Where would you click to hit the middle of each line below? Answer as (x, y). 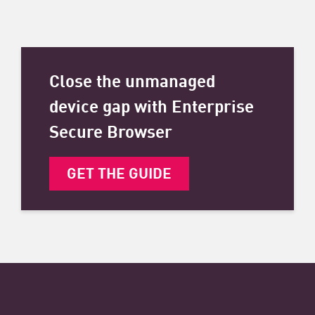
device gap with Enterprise (152, 104)
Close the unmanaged (132, 79)
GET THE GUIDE (119, 172)
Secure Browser (111, 130)
